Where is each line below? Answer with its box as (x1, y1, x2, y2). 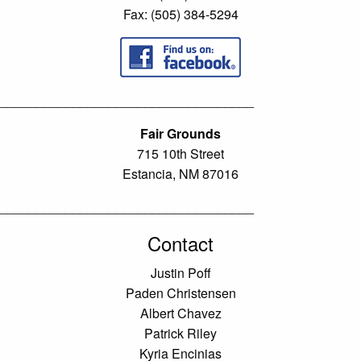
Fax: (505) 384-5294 (122, 4, 239, 23)
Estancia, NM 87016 (122, 164, 239, 183)
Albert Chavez (139, 303, 222, 322)
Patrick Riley (144, 323, 217, 342)
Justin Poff (150, 263, 211, 282)
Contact (147, 228, 214, 257)
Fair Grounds (140, 123, 221, 143)
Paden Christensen (125, 283, 236, 302)
